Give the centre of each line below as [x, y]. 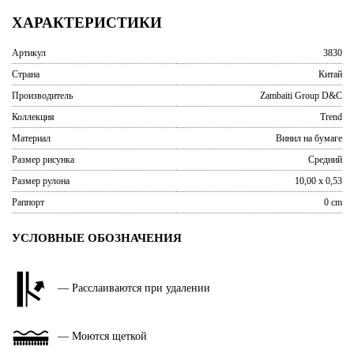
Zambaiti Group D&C [301, 96]
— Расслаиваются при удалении [134, 288]
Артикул [29, 53]
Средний [325, 160]
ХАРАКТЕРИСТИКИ [87, 23]
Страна [26, 74]
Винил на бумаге [309, 138]
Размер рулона [41, 181]
